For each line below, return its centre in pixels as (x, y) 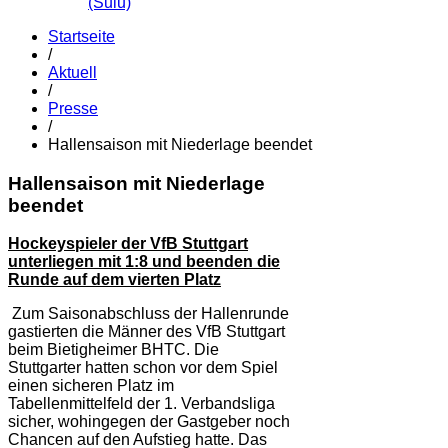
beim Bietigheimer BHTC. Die (113, 350)
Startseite (81, 36)
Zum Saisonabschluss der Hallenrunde (148, 314)
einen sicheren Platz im (91, 386)
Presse (73, 108)
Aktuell (72, 72)
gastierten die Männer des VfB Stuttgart (146, 332)
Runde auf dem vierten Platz (114, 280)
